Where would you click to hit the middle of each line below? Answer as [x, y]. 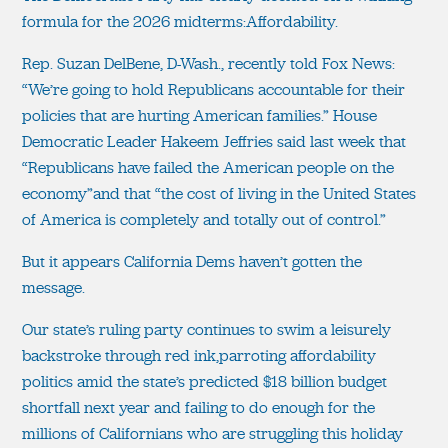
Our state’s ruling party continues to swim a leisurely [206, 329]
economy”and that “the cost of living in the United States [219, 193]
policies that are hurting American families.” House [199, 115]
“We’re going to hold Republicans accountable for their [213, 89]
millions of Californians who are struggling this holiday [212, 433]
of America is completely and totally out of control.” [204, 219]
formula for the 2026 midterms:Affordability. [180, 21]
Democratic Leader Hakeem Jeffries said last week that [214, 141]
